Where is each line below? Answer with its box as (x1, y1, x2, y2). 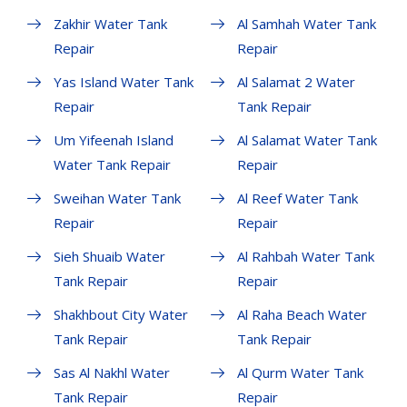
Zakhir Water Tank (54, 15, 167, 34)
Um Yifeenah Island (54, 131, 174, 150)
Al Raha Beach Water (236, 305, 367, 324)
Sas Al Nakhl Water (54, 363, 170, 382)
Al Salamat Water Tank (236, 131, 377, 150)
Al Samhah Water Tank (236, 15, 376, 34)
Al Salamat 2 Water (236, 73, 355, 92)
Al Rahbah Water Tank (236, 247, 374, 266)
